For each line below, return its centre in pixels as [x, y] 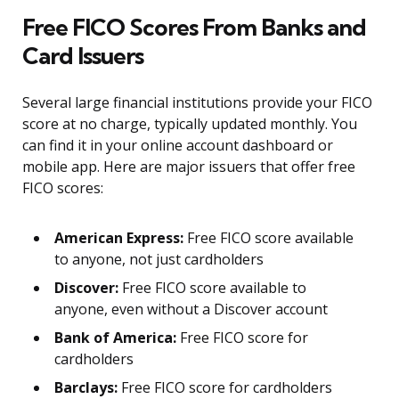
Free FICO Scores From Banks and [194, 28]
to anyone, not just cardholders [159, 260]
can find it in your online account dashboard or [178, 146]
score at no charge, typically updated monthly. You [190, 124]
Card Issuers [83, 56]
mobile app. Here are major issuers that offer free [189, 167]
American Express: [119, 238]
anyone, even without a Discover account [191, 309]
